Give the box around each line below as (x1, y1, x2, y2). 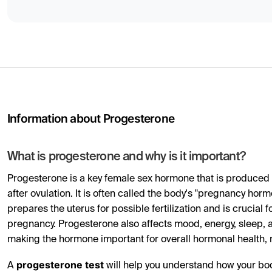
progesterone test (16, 259, 104, 271)
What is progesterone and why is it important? (7, 151, 245, 163)
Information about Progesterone (7, 111, 174, 126)
